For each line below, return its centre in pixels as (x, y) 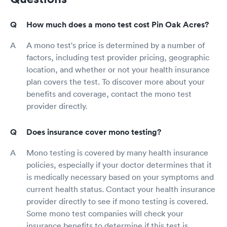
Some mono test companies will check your (105, 213)
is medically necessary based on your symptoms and (120, 177)
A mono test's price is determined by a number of (116, 45)
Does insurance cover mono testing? (94, 132)
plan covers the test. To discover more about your (116, 81)
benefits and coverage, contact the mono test (109, 93)
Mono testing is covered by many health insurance (117, 152)
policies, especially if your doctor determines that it (119, 164)
